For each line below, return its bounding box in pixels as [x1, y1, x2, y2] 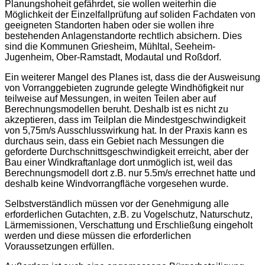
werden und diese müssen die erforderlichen [5, 230, 191, 241]
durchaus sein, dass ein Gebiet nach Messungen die [5, 135, 224, 146]
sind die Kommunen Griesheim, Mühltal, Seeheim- [5, 41, 215, 51]
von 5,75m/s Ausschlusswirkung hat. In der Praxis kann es [5, 125, 247, 135]
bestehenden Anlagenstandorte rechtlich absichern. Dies [5, 30, 242, 41]
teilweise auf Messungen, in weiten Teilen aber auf [5, 93, 216, 104]
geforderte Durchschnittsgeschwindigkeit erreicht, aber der [5, 146, 248, 157]
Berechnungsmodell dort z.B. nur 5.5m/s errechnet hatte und [5, 167, 256, 178]
